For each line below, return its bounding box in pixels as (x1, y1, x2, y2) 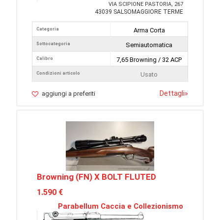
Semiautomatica (126, 41, 172, 49)
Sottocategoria (36, 41, 70, 46)
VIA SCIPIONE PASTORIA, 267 (109, 1, 183, 7)
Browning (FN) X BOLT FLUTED (37, 172, 156, 182)
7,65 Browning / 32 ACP (116, 56, 182, 63)
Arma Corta (133, 27, 165, 34)
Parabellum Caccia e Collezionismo (58, 202, 183, 211)
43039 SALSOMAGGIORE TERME (95, 8, 183, 15)
